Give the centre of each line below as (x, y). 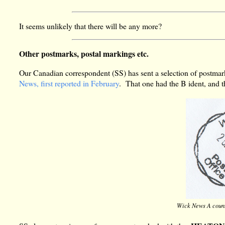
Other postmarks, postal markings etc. (84, 54)
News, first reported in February (69, 83)
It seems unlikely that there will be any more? (91, 26)
